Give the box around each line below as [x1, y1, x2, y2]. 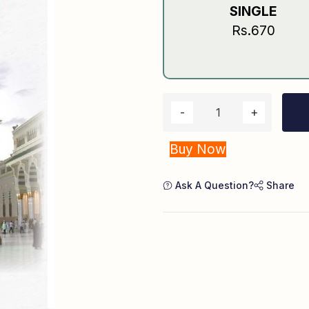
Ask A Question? [172, 179, 254, 192]
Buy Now [170, 141, 226, 158]
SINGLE [229, 3, 277, 20]
